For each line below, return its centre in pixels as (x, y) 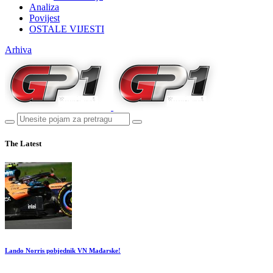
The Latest (23, 144)
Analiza (44, 7)
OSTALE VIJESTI (67, 29)
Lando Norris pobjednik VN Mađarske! (63, 251)
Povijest (44, 18)
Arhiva (18, 49)
